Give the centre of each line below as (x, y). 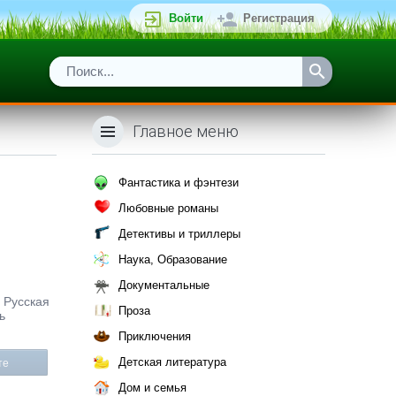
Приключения (155, 336)
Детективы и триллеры (179, 234)
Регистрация (279, 18)
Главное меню (186, 131)
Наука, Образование (173, 259)
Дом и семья (152, 388)
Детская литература (172, 362)
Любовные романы (168, 208)
